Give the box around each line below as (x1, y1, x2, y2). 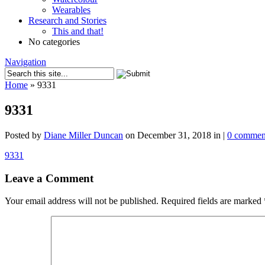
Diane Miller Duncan (44, 130, 123, 140)
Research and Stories (28, 15, 106, 25)
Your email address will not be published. (5, 196, 159, 206)
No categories (28, 37, 80, 47)
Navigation (5, 57, 46, 67)
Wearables (52, 5, 91, 15)
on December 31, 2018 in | (123, 130, 227, 140)
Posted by (5, 130, 44, 140)
